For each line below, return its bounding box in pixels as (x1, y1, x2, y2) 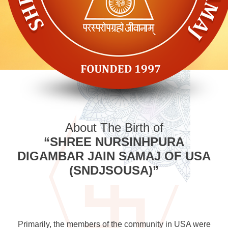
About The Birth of (65, 121, 163, 134)
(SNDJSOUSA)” (69, 163, 159, 177)
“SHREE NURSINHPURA (44, 135, 184, 149)
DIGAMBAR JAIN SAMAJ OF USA (17, 149, 211, 163)
